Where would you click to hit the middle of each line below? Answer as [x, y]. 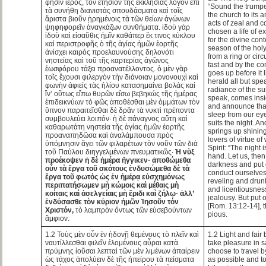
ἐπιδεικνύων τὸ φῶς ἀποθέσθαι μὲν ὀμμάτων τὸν [123, 102]
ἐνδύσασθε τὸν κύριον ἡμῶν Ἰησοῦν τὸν [112, 202]
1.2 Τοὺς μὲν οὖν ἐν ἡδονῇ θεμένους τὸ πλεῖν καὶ [122, 234]
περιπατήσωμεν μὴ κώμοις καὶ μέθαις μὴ [112, 185]
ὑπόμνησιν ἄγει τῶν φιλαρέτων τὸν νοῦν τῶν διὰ [122, 143]
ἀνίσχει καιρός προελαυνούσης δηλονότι [110, 52]
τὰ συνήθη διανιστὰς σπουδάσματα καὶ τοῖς [114, 10]
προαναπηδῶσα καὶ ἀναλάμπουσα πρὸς [110, 135]
